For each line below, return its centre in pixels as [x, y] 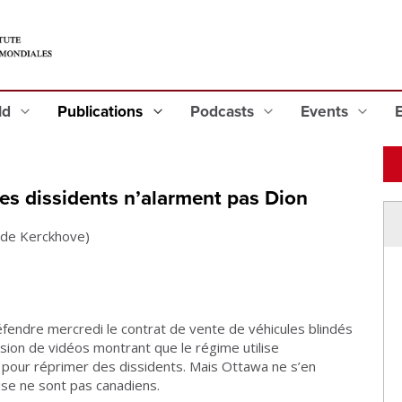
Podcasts [223, 112]
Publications [102, 112]
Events [326, 112]
